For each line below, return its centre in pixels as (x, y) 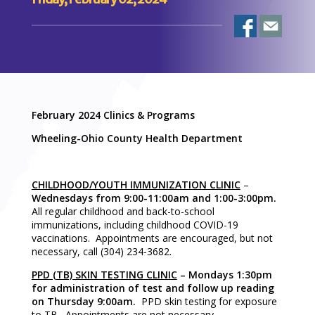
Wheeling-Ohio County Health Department (137, 138)
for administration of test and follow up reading (153, 288)
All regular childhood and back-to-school (123, 211)
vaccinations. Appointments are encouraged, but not (152, 238)
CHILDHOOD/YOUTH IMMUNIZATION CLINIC (136, 184)
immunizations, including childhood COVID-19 (135, 224)
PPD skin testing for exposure (209, 301)
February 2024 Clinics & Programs (113, 115)
